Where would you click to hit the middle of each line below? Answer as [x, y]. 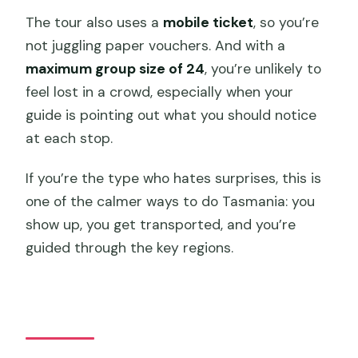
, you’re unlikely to [263, 68]
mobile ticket [209, 22]
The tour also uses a [95, 22]
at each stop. [70, 138]
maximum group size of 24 [115, 68]
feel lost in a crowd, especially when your [160, 91]
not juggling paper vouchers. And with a [156, 45]
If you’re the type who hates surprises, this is [174, 178]
